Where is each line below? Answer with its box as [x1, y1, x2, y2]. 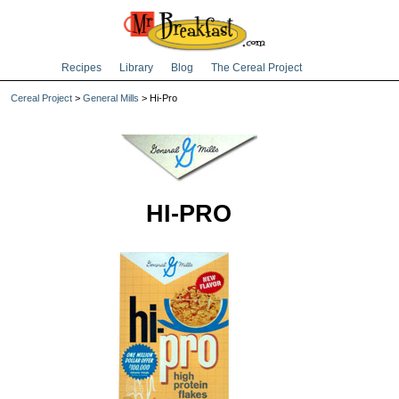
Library [119, 62, 153, 73]
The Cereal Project [211, 62, 302, 73]
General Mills [83, 93, 139, 103]
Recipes [61, 62, 102, 73]
